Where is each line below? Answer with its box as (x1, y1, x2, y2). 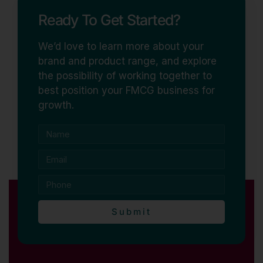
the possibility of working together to (38, 69, 212, 82)
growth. (38, 99, 74, 111)
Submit (112, 206, 151, 218)
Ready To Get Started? (38, 11, 180, 29)
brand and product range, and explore (38, 55, 217, 67)
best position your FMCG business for (38, 84, 215, 96)
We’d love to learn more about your (38, 40, 204, 52)
